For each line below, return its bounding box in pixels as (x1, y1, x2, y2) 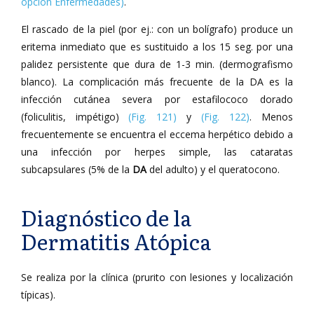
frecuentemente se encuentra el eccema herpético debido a (21, 128, 293, 141)
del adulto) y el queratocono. (146, 163, 280, 176)
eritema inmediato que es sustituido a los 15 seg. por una (21, 40, 293, 53)
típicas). (21, 288, 55, 301)
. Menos (250, 110, 293, 123)
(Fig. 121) (128, 110, 177, 123)
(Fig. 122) (201, 110, 250, 123)
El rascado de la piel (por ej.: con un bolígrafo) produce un (21, 22, 293, 36)
